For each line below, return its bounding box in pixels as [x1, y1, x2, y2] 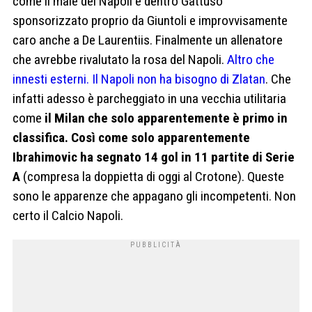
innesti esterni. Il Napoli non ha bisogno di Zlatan [13, 70, 265, 87]
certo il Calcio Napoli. [13, 207, 123, 224]
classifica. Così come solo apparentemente [13, 129, 250, 146]
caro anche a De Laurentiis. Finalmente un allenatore [13, 31, 283, 48]
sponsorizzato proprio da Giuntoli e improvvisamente [13, 12, 288, 29]
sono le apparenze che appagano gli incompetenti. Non [13, 187, 296, 204]
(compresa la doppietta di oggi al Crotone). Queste [20, 168, 284, 185]
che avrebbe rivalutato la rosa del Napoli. [13, 51, 227, 68]
